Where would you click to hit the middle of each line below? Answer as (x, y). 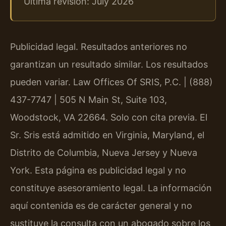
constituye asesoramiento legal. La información (111, 188)
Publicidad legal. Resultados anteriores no (99, 46)
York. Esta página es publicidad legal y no (98, 170)
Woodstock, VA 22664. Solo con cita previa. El (109, 117)
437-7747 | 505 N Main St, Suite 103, (89, 99)
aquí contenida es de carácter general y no (101, 205)
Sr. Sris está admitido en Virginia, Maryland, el (107, 135)
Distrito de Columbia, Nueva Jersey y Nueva (104, 152)
